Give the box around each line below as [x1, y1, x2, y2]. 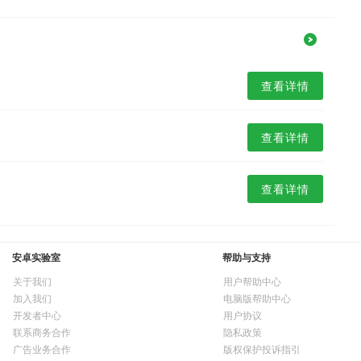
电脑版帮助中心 [223, 291, 291, 305]
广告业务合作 [13, 342, 71, 356]
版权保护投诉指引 [223, 342, 301, 356]
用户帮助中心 [223, 274, 281, 288]
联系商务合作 [13, 325, 71, 339]
